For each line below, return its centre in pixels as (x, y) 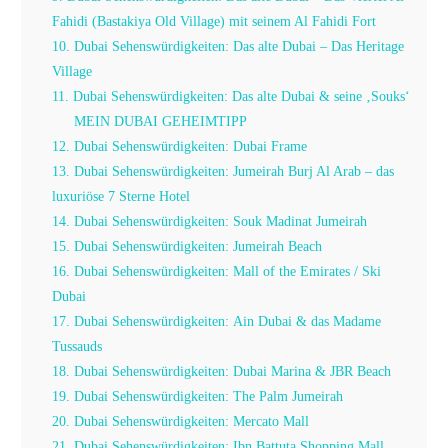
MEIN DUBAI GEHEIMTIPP (160, 121)
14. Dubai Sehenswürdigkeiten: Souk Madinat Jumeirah (210, 221)
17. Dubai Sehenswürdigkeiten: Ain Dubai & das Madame (217, 321)
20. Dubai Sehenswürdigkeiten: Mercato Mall (181, 421)
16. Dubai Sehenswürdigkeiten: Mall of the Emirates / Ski (217, 271)
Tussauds (77, 346)
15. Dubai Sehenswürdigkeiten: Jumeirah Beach (187, 246)
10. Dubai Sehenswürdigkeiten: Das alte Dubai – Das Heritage (228, 46)
